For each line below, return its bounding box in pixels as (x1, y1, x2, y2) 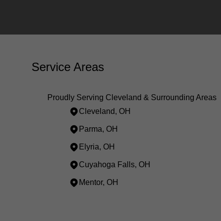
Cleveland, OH (79, 107, 131, 115)
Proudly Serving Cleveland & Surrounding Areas (47, 93, 217, 102)
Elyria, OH (79, 143, 115, 151)
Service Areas (32, 60, 104, 74)
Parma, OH (79, 125, 118, 133)
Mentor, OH (79, 178, 118, 186)
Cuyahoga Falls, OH (79, 160, 150, 169)
